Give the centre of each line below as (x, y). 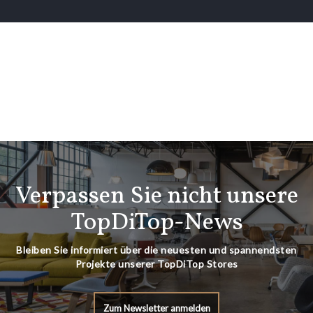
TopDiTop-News (156, 223)
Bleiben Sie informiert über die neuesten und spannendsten (156, 250)
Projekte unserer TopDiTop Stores (156, 264)
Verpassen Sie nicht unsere (156, 196)
